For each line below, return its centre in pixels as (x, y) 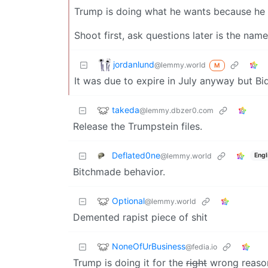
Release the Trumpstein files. (138, 127)
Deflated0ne (136, 155)
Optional (128, 200)
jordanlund (134, 64)
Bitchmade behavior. (119, 172)
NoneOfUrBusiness (149, 246)
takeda (126, 109)
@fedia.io (201, 246)
